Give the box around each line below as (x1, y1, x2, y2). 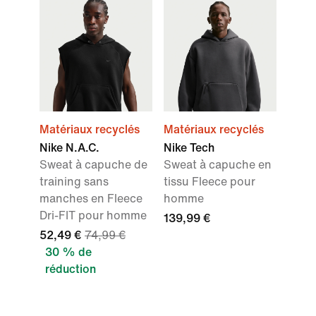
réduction (45, 263, 96, 276)
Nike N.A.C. (39, 142, 99, 154)
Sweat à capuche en (164, 159, 272, 171)
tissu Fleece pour (164, 176, 255, 188)
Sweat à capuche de (39, 159, 147, 171)
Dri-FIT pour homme (39, 209, 147, 222)
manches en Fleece (39, 193, 142, 205)
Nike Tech (164, 142, 214, 154)
